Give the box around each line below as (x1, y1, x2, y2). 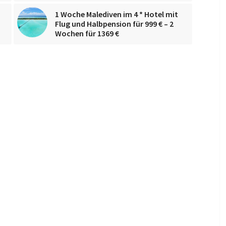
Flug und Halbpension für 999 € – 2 (55, 18, 174, 29)
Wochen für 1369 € (55, 28, 119, 38)
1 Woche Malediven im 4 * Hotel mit (55, 9, 178, 19)
